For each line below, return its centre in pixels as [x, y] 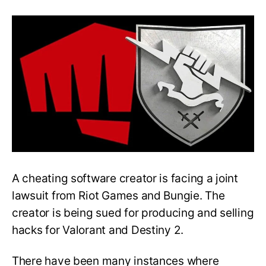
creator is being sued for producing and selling [133, 213]
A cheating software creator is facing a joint [125, 178]
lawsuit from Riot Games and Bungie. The [118, 195]
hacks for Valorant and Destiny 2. [98, 230]
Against [149, 91]
